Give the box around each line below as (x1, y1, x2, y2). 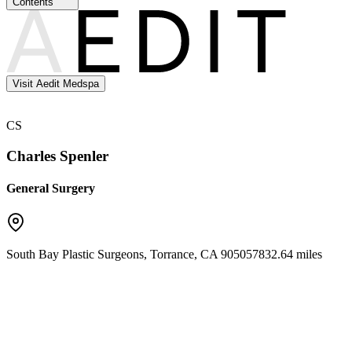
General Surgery (6, 181, 95, 196)
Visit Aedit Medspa (13, 78, 99, 90)
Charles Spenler (6, 148, 108, 164)
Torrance (150, 247, 194, 261)
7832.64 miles (252, 247, 322, 261)
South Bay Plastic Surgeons (6, 247, 144, 261)
